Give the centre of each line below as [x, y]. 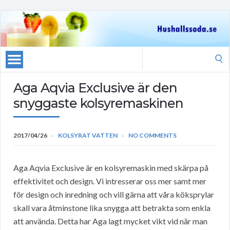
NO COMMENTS [152, 136]
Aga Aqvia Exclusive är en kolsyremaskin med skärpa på [111, 168]
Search [154, 53]
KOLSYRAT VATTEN [88, 136]
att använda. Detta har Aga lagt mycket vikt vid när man [110, 221]
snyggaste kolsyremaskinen [98, 103]
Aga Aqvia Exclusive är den [95, 88]
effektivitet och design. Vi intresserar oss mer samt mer [110, 181]
